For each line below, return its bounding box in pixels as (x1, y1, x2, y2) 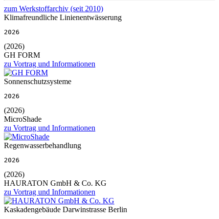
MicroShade (4, 114, 42, 123)
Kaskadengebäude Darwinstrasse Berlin (4, 205, 127, 214)
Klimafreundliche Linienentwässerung (4, 13, 122, 22)
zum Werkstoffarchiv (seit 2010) (4, 4, 103, 13)
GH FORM (4, 50, 40, 59)
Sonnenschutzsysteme (4, 77, 71, 86)
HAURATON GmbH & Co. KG (4, 178, 107, 187)
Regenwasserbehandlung (4, 141, 81, 150)
